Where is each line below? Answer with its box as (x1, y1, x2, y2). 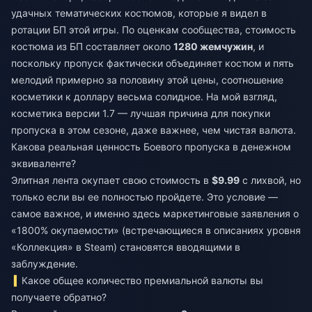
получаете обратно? (11, 291, 107, 303)
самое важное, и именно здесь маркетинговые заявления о (11, 208, 299, 219)
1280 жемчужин (173, 40, 253, 52)
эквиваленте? (11, 157, 76, 169)
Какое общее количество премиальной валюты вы (22, 274, 264, 286)
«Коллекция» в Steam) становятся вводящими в (11, 241, 240, 253)
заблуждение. (11, 258, 78, 270)
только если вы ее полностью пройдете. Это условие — (11, 191, 278, 203)
